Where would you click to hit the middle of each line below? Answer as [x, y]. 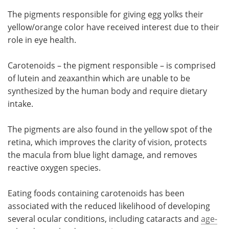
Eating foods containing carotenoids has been [96, 193]
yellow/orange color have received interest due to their [113, 27]
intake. [20, 104]
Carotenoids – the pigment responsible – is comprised [112, 65]
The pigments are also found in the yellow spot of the [110, 129]
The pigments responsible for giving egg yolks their [106, 14]
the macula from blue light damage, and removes [102, 155]
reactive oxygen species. [54, 168]
